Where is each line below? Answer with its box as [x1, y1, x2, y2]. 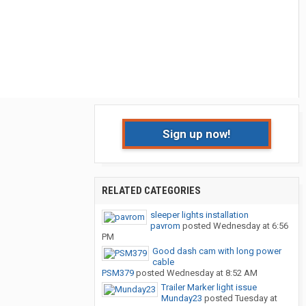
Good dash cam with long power [152, 246, 281, 257]
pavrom [150, 221, 180, 232]
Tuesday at [235, 293, 277, 304]
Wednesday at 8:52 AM [167, 268, 258, 279]
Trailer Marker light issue [161, 282, 257, 293]
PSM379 [102, 268, 134, 279]
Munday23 [161, 293, 202, 304]
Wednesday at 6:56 [213, 221, 288, 232]
